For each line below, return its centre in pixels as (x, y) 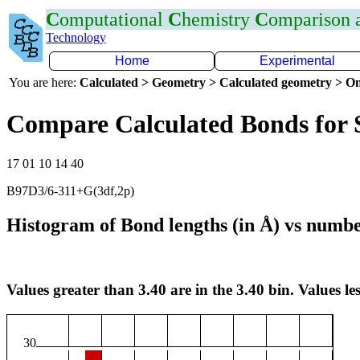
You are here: (44, 82)
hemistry (218, 19)
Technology (76, 37)
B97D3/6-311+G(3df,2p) (70, 190)
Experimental (297, 61)
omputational (114, 19)
